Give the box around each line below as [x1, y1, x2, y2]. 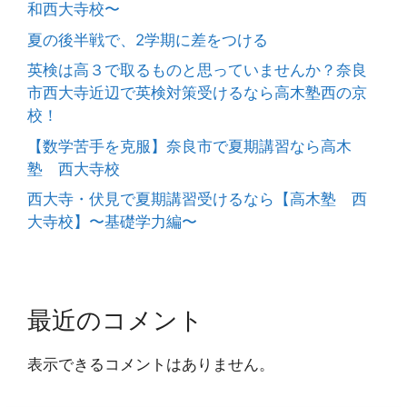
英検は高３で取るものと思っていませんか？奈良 [27, 61, 367, 80]
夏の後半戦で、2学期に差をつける [27, 30, 268, 49]
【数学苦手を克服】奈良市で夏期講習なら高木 [27, 136, 352, 155]
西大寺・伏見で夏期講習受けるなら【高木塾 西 [27, 190, 367, 209]
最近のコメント [27, 305, 203, 336]
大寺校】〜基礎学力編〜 [27, 213, 197, 232]
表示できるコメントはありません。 [27, 355, 274, 374]
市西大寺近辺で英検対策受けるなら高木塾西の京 [27, 84, 367, 103]
